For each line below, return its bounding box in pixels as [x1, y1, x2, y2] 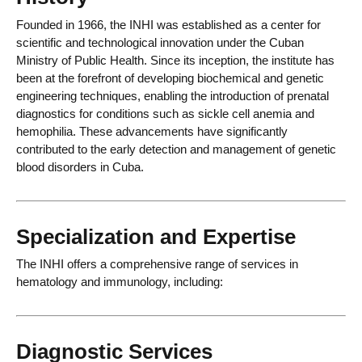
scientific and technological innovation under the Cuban [16, 35, 304, 49]
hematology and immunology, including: [16, 275, 223, 289]
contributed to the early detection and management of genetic [16, 141, 336, 156]
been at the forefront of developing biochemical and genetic [16, 70, 324, 85]
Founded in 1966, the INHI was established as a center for [16, 17, 321, 32]
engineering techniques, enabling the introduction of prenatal [16, 88, 329, 103]
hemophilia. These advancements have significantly [16, 124, 288, 138]
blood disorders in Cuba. [16, 159, 144, 174]
